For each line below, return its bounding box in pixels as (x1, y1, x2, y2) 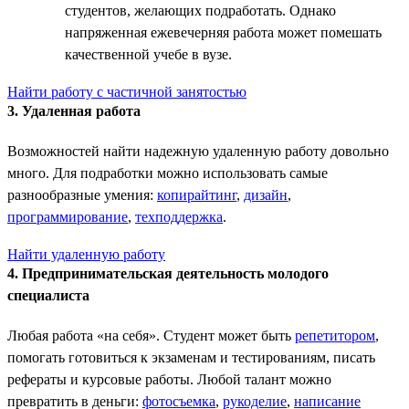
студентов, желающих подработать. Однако (65, 2, 336, 18)
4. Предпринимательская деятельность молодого (7, 265, 329, 281)
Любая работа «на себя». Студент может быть (7, 327, 295, 343)
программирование (7, 208, 128, 225)
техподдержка (135, 208, 223, 225)
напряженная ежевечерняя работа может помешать (65, 24, 382, 40)
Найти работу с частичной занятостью (7, 83, 246, 100)
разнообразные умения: (7, 186, 157, 203)
